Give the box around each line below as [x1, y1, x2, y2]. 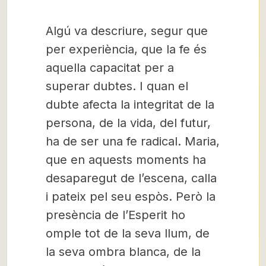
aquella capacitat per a [46, 61, 174, 75]
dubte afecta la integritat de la [46, 97, 214, 112]
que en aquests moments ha [46, 153, 206, 167]
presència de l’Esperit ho [46, 208, 185, 222]
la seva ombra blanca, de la [46, 245, 201, 259]
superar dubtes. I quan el [46, 79, 188, 93]
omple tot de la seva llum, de [46, 226, 210, 240]
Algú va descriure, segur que [46, 24, 208, 38]
